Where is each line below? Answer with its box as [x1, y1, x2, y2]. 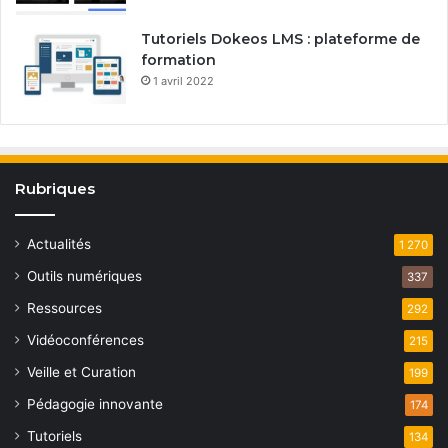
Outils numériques [27, 267, 142, 284]
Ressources [27, 299, 102, 316]
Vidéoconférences [27, 331, 144, 348]
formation [141, 50, 216, 69]
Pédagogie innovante [27, 395, 163, 412]
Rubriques [15, 178, 95, 198]
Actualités [27, 235, 91, 252]
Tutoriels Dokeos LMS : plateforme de [141, 29, 420, 48]
